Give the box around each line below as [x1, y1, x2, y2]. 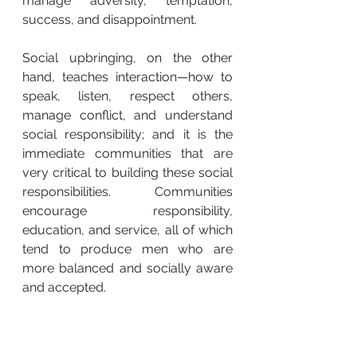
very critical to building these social [22, 165, 233, 181]
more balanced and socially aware [22, 261, 233, 277]
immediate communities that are [22, 146, 233, 162]
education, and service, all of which [22, 222, 233, 238]
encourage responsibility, [22, 203, 233, 219]
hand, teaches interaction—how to [22, 69, 233, 85]
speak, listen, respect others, [22, 88, 233, 104]
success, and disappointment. [22, 12, 197, 28]
